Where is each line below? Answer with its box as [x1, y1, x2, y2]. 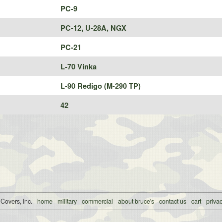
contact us [159, 197, 186, 206]
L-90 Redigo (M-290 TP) [60, 81, 141, 91]
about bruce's [117, 197, 154, 206]
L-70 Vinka [60, 61, 97, 72]
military [57, 197, 77, 206]
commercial [81, 197, 113, 206]
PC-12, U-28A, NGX [60, 23, 127, 33]
